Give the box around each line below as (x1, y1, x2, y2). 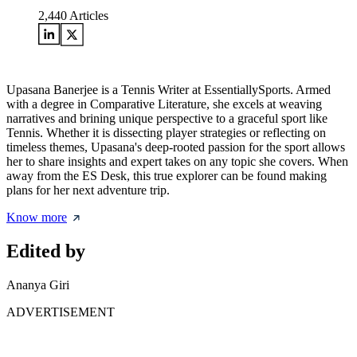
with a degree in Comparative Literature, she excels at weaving (6, 97, 322, 112)
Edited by (6, 241, 85, 262)
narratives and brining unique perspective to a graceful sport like (6, 112, 328, 126)
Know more (6, 210, 67, 225)
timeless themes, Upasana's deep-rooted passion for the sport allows (6, 140, 345, 155)
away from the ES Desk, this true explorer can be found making (6, 169, 327, 183)
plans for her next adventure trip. (6, 183, 170, 198)
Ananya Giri (6, 278, 69, 292)
